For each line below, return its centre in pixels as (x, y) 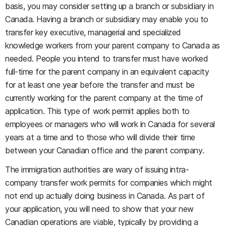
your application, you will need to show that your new (99, 209)
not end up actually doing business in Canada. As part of (105, 196)
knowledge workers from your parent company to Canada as (112, 45)
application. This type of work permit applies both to (97, 111)
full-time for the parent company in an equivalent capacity (107, 72)
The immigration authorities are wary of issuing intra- (97, 169)
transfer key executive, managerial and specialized (93, 32)
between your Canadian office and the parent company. (105, 150)
